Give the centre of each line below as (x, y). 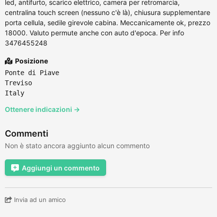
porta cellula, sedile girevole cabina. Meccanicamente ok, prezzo (108, 22)
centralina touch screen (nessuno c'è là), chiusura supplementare (108, 12)
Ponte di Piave (32, 72)
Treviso (18, 83)
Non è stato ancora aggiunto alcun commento (77, 145)
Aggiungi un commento (61, 168)
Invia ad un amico (39, 199)
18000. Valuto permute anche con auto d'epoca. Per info (94, 32)
